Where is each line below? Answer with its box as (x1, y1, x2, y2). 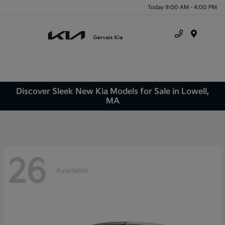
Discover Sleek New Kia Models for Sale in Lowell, (16, 86, 209, 96)
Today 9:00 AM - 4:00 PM (148, 4, 217, 11)
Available (56, 166, 88, 175)
